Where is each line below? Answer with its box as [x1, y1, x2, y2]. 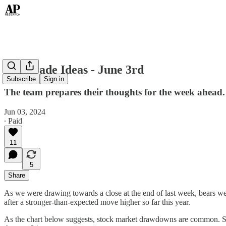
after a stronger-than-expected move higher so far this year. [4, 197, 190, 206]
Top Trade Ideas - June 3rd [4, 63, 144, 76]
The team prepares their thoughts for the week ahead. [4, 86, 225, 97]
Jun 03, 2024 [4, 107, 45, 116]
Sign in [44, 75, 64, 83]
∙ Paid [4, 116, 22, 125]
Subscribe [7, 75, 36, 83]
